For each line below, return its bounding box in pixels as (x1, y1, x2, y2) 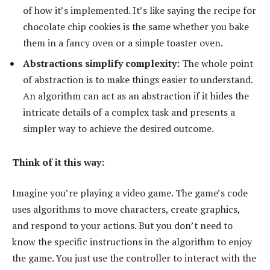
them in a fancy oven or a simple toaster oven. (23, 36, 223, 49)
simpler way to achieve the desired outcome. (23, 121, 214, 135)
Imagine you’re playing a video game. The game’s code (12, 186, 248, 200)
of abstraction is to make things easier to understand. (23, 72, 253, 86)
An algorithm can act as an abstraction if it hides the (23, 89, 249, 102)
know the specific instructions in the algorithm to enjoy (12, 235, 252, 249)
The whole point (180, 56, 253, 70)
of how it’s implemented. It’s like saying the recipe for (23, 3, 256, 17)
